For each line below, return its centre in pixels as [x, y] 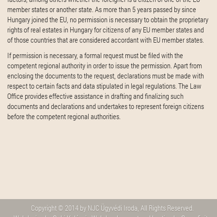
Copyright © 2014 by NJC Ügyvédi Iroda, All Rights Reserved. [112, 208]
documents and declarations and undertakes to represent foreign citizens [106, 106]
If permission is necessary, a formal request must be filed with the [95, 55]
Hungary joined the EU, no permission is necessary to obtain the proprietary [108, 19]
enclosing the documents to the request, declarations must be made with [106, 75]
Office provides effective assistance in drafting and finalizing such [95, 96]
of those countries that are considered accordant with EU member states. [106, 40]
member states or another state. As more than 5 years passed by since [102, 9]
